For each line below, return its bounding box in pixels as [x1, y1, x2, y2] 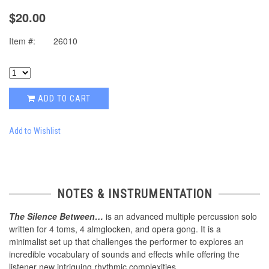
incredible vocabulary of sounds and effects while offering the [9, 248, 240, 261]
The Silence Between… [9, 210, 103, 223]
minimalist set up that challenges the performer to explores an [9, 235, 244, 248]
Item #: [9, 35, 35, 47]
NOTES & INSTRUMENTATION [56, 187, 213, 202]
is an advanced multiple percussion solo [103, 210, 257, 223]
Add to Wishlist [9, 126, 61, 136]
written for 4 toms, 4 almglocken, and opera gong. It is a [9, 223, 221, 235]
